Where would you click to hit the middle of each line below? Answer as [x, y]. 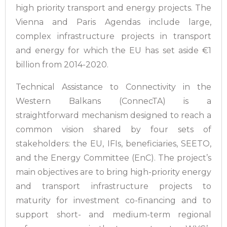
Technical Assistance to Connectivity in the [113, 87]
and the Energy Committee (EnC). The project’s [113, 158]
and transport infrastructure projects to [113, 186]
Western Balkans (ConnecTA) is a [113, 101]
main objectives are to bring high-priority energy [113, 172]
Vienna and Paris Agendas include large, [113, 22]
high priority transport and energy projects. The [113, 8]
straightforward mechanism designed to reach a [113, 115]
